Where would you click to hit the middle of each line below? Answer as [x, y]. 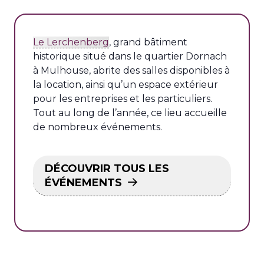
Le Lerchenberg [71, 42]
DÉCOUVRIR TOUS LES [107, 169]
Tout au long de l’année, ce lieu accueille [130, 113]
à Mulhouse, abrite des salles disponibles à [131, 70]
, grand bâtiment [148, 42]
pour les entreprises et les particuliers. [123, 99]
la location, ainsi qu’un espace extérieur [126, 85]
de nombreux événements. [98, 127]
